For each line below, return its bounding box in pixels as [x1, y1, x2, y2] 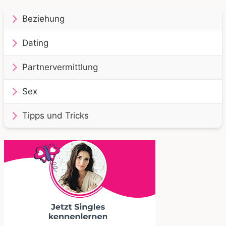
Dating [22, 37, 48, 48]
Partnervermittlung [22, 62, 98, 72]
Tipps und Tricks [22, 110, 89, 121]
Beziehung [22, 13, 65, 24]
